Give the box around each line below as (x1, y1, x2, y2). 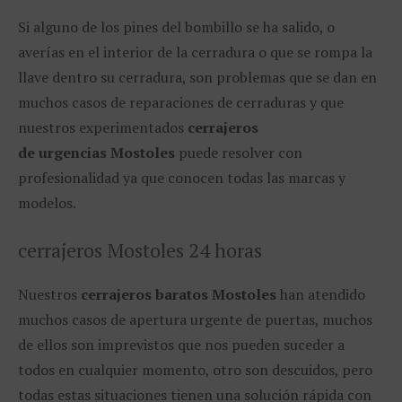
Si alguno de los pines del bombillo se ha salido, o (18, 17, 335, 38)
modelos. (18, 193, 76, 214)
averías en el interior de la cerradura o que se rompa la (18, 42, 372, 63)
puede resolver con (175, 143, 302, 163)
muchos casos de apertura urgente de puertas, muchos (18, 310, 372, 330)
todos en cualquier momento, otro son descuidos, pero (18, 360, 372, 380)
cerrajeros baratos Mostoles (81, 284, 276, 305)
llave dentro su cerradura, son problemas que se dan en (18, 67, 377, 88)
